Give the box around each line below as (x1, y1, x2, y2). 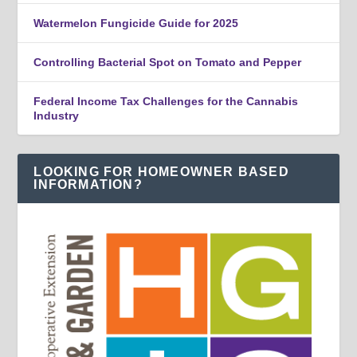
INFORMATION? (33, 178, 143, 192)
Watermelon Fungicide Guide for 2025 (33, 17, 239, 30)
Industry (33, 109, 80, 123)
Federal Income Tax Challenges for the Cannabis (33, 95, 299, 108)
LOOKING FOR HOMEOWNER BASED (33, 165, 289, 179)
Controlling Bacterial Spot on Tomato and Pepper (33, 56, 302, 69)
